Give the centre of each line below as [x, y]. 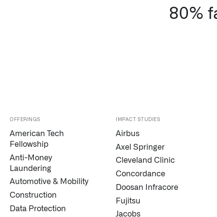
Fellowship [29, 144]
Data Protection [38, 209]
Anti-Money [31, 158]
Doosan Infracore [147, 187]
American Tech [37, 134]
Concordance [140, 174]
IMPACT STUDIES [138, 120]
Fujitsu [128, 201]
